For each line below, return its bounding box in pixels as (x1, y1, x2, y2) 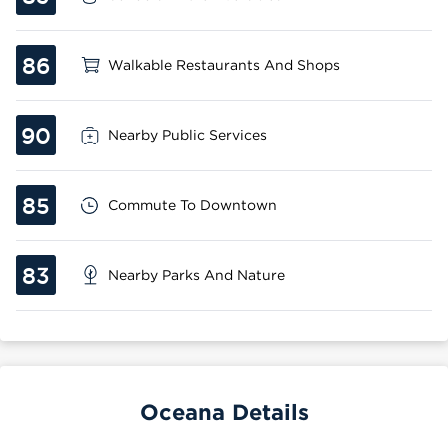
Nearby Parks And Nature (108, 267, 285, 282)
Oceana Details (139, 399, 309, 424)
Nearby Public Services (108, 127, 267, 142)
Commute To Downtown (108, 197, 277, 212)
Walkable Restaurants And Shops (108, 57, 340, 72)
